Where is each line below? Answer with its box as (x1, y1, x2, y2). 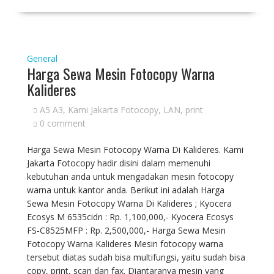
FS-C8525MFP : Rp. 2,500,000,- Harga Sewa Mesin (26, 224, 226, 236)
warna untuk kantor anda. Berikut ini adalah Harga (26, 184, 224, 196)
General (26, 53, 57, 64)
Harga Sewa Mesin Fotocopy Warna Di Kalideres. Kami (26, 144, 243, 155)
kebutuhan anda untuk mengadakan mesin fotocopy (26, 171, 234, 182)
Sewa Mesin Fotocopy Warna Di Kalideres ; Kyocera (26, 198, 232, 209)
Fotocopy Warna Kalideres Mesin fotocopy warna (26, 238, 223, 250)
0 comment (39, 117, 86, 129)
